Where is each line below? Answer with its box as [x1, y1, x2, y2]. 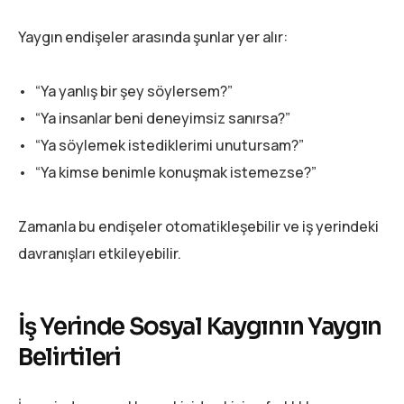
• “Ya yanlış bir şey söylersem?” [18, 80, 233, 101]
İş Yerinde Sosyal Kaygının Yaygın [18, 311, 382, 342]
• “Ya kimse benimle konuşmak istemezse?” [18, 161, 317, 182]
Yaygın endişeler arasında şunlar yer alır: [18, 26, 288, 47]
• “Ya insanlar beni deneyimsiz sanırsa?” [18, 107, 290, 128]
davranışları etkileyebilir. [18, 243, 181, 263]
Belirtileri [18, 342, 121, 372]
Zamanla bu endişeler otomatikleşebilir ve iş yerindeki [18, 216, 379, 236]
